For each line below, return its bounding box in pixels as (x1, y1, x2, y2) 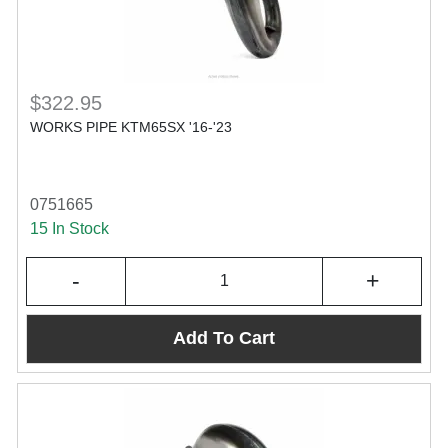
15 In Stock (30, 219, 109, 237)
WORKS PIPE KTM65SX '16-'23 (30, 118, 232, 135)
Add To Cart (173, 328, 275, 349)
